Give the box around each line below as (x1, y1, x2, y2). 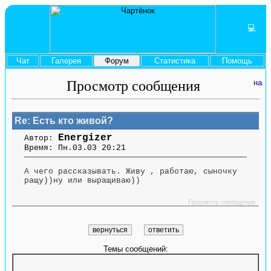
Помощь (217, 56, 257, 65)
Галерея (47, 56, 86, 65)
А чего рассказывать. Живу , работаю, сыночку (24, 167, 237, 177)
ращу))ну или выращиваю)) (24, 176, 140, 186)
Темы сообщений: (103, 244, 168, 254)
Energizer (58, 132, 113, 144)
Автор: (24, 134, 58, 143)
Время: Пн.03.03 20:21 (24, 143, 126, 153)
